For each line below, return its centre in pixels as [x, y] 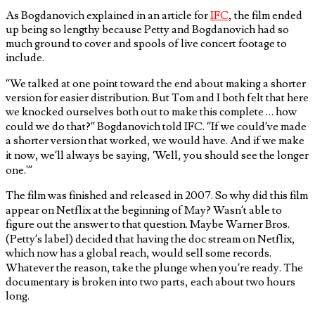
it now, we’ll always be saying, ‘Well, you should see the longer [157, 155]
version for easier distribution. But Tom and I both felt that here [157, 97]
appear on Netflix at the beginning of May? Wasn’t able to [144, 210]
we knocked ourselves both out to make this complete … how [151, 111]
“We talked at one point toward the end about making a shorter [156, 83]
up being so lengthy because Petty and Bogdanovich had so [147, 29]
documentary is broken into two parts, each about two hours [150, 282]
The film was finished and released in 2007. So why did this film [157, 195]
